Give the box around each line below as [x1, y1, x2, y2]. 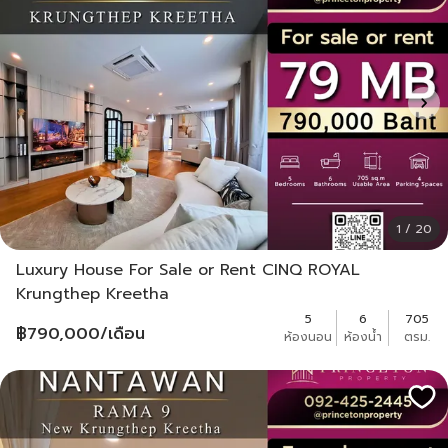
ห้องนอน [284, 328, 332, 347]
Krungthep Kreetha [16, 282, 169, 307]
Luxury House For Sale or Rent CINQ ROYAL [16, 258, 360, 283]
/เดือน [100, 322, 145, 347]
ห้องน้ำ [343, 328, 382, 347]
